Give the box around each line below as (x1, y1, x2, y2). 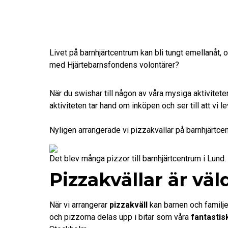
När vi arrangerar (49, 199, 109, 210)
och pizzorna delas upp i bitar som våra (49, 212, 191, 222)
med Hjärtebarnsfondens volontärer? (49, 60, 179, 70)
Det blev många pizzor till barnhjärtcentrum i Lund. (49, 153, 226, 163)
